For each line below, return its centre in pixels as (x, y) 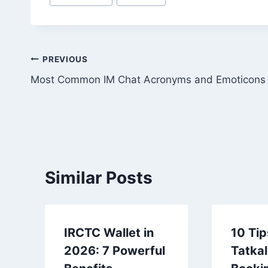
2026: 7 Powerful (115, 251)
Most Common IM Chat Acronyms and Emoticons (148, 80)
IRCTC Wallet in (109, 233)
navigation (73, 88)
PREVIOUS (65, 59)
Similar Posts (99, 178)
